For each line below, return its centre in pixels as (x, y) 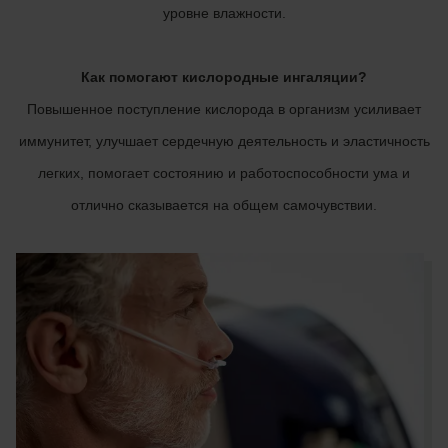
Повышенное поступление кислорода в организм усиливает (224, 109)
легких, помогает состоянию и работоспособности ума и (224, 173)
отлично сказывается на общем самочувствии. (224, 205)
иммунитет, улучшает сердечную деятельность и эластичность (224, 141)
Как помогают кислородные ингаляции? (224, 77)
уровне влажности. (224, 13)
